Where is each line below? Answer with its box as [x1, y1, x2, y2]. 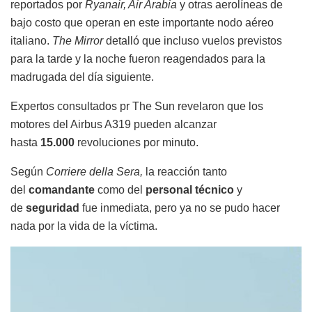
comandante [29, 184, 97, 196]
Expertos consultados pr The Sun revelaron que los [10, 100, 263, 113]
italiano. [10, 35, 52, 47]
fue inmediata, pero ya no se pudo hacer [79, 202, 280, 214]
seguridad [23, 202, 79, 214]
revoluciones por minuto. [77, 136, 198, 149]
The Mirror [52, 35, 103, 47]
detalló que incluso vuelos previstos [103, 35, 282, 47]
